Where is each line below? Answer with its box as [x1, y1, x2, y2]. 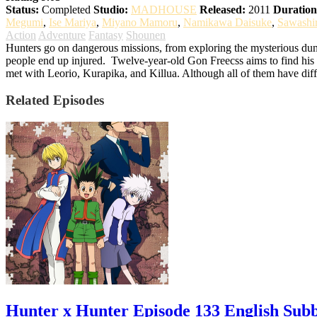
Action [6, 28, 36, 41]
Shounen [126, 28, 166, 41]
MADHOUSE [131, 3, 197, 16]
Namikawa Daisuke [183, 16, 272, 28]
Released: [200, 3, 246, 16]
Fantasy [88, 28, 123, 41]
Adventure [38, 28, 86, 41]
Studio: [93, 3, 128, 16]
